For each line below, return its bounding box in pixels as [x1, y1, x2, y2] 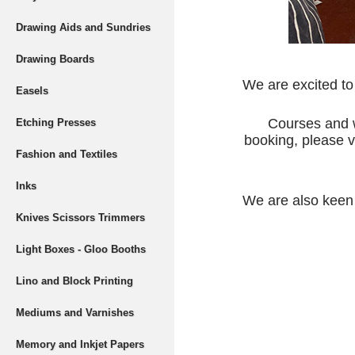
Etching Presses [16, 116, 96, 128]
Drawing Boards [16, 53, 94, 65]
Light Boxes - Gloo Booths [16, 243, 146, 255]
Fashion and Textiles [16, 148, 117, 160]
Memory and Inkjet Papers [16, 338, 144, 350]
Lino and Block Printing [16, 275, 133, 287]
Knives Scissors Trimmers [16, 212, 145, 223]
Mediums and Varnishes [16, 307, 134, 319]
